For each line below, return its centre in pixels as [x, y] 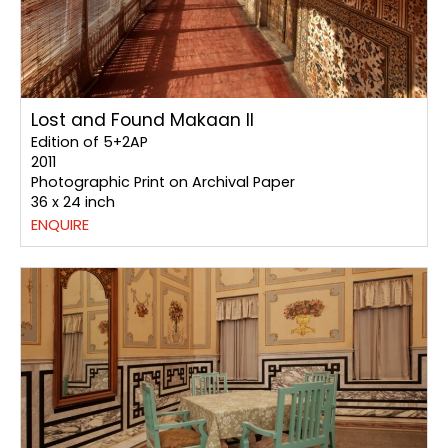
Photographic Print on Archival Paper [163, 182]
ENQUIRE [60, 225]
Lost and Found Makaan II [142, 120]
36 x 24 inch [73, 202]
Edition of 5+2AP [89, 142]
